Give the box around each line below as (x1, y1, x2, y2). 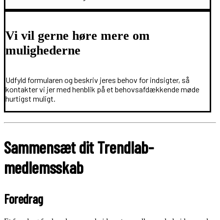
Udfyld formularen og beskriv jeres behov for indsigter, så (5, 75, 190, 84)
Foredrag (4, 191, 43, 207)
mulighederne (5, 43, 81, 58)
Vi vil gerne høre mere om (5, 28, 150, 43)
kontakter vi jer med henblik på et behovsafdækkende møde (5, 84, 199, 94)
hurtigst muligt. (5, 93, 55, 103)
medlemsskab (4, 157, 83, 178)
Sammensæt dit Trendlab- (4, 137, 154, 158)
